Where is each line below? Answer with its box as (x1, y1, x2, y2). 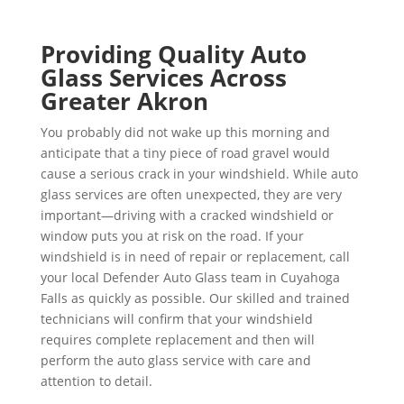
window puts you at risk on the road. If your (40, 227, 304, 244)
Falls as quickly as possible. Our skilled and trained (40, 289, 350, 307)
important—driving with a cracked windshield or (40, 207, 334, 224)
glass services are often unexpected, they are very (40, 186, 342, 203)
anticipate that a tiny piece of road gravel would (40, 144, 330, 161)
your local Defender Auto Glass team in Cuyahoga (40, 269, 340, 286)
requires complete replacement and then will (40, 331, 315, 348)
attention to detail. (40, 372, 152, 390)
